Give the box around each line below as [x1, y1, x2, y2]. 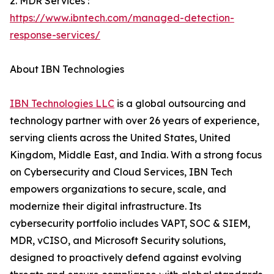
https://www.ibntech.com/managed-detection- [10, 12, 234, 24]
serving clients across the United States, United [10, 131, 231, 144]
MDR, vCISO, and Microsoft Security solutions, [10, 234, 226, 247]
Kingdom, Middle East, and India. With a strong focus [10, 149, 262, 161]
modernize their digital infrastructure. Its [10, 200, 201, 213]
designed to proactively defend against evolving [10, 251, 242, 264]
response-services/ [10, 29, 100, 42]
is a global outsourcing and [114, 97, 246, 110]
